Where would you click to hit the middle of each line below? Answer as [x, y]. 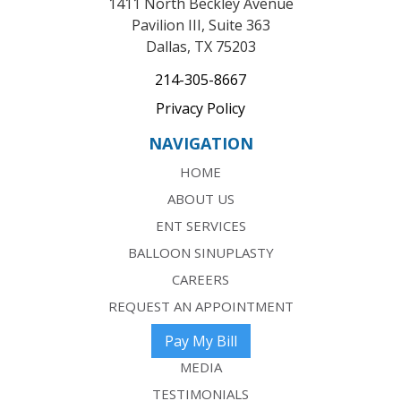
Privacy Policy [200, 108]
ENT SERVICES [200, 225]
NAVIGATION [200, 143]
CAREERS [200, 279]
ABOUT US [200, 198]
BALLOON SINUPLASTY [200, 252]
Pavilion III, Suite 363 [200, 25]
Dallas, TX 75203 [200, 46]
